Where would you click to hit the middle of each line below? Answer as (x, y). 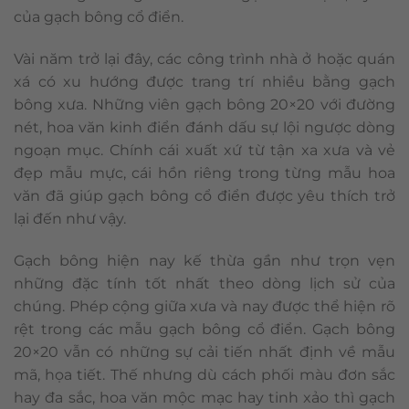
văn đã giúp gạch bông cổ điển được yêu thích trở (204, 196)
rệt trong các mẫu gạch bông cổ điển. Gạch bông (204, 329)
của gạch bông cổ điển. (99, 17)
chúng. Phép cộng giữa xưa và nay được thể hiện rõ (204, 306)
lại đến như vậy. (70, 219)
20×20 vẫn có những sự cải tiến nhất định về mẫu (204, 351)
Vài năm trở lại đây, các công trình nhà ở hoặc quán (204, 59)
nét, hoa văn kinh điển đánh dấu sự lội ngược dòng (204, 128)
